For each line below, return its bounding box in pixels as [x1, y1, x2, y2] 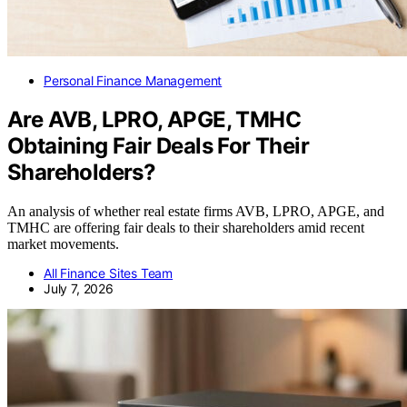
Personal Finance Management [44, 73, 223, 89]
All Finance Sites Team [44, 265, 174, 282]
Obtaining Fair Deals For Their [7, 133, 309, 160]
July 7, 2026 [44, 281, 114, 297]
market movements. [7, 236, 119, 253]
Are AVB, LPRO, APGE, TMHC [7, 106, 301, 134]
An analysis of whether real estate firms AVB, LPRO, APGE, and [7, 203, 384, 220]
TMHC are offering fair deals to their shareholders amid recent [7, 220, 364, 236]
